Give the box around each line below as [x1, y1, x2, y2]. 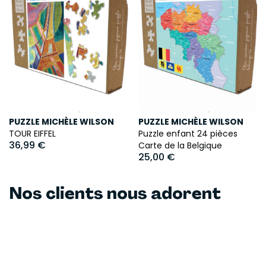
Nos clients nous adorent [9, 182, 221, 205]
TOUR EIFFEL [9, 127, 56, 140]
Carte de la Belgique [138, 139, 222, 151]
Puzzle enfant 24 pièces [138, 127, 237, 140]
